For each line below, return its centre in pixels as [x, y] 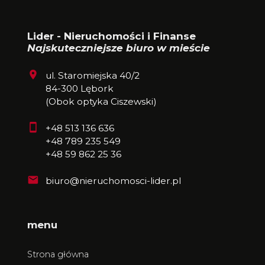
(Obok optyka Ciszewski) [101, 101]
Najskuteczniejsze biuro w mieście [119, 48]
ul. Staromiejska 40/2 [92, 75]
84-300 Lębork [79, 88]
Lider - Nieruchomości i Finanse [112, 36]
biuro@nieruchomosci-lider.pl [113, 180]
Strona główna [58, 255]
